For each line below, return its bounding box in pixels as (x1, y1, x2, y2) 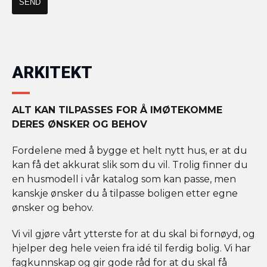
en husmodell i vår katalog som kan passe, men (12, 173, 236, 185)
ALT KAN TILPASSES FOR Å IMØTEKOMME (12, 104, 222, 116)
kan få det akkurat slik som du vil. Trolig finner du (12, 159, 248, 170)
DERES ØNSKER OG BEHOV (12, 118, 147, 130)
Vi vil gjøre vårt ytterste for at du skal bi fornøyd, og (12, 228, 255, 240)
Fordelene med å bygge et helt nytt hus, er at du (12, 144, 247, 156)
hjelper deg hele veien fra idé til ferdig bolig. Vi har (12, 242, 251, 254)
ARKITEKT (12, 62, 92, 82)
